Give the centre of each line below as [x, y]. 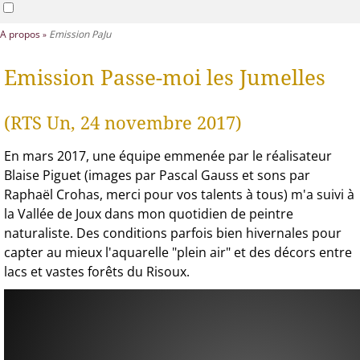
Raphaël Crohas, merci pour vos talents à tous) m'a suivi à [179, 194]
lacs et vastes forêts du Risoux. [97, 271]
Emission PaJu [80, 34]
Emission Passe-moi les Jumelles [165, 78]
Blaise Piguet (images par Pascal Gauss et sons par [157, 175]
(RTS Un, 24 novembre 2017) [123, 123]
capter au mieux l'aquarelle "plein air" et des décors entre [178, 252]
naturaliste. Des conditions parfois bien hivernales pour [173, 233]
